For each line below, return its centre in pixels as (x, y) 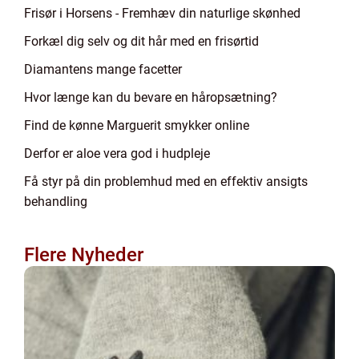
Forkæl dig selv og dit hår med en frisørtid (141, 41)
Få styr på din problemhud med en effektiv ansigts (166, 182)
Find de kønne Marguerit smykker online (137, 125)
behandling (56, 202)
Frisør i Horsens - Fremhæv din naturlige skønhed (162, 13)
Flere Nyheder (84, 255)
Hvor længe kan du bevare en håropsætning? (151, 97)
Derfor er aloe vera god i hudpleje (117, 153)
